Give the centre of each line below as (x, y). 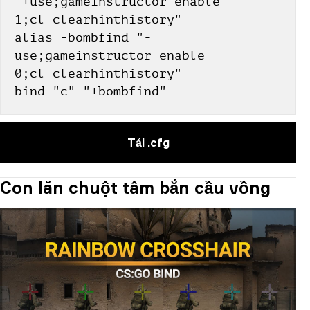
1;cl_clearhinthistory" (98, 19)
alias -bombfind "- (83, 37)
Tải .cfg (148, 142)
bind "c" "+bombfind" (91, 91)
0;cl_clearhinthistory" (98, 73)
